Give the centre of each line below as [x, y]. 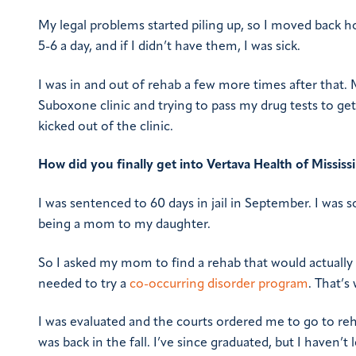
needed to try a [84, 284]
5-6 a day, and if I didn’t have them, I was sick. [169, 46]
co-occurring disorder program [219, 284]
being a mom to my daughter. [124, 224]
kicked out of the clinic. [106, 127]
